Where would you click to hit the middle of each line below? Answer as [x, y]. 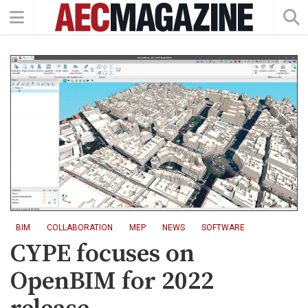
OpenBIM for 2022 [112, 281]
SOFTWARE [223, 227]
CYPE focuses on [102, 254]
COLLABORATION [80, 227]
